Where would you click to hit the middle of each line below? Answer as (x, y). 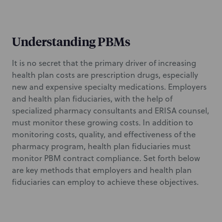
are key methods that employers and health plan (102, 170)
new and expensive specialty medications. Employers (109, 87)
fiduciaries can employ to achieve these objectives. (105, 182)
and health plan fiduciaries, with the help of (92, 99)
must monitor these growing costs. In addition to (103, 122)
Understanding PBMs (71, 41)
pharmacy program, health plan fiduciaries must (101, 146)
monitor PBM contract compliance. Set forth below (106, 158)
